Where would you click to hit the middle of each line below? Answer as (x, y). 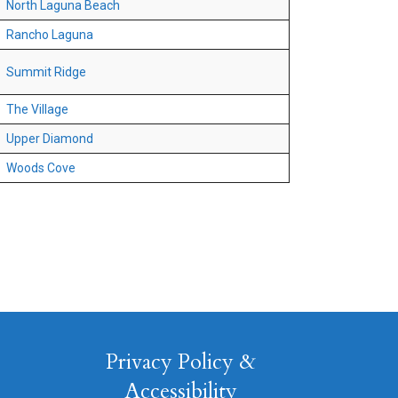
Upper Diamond (50, 139)
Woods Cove (41, 168)
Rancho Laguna (50, 35)
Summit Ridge (46, 72)
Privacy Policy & (181, 362)
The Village (37, 110)
